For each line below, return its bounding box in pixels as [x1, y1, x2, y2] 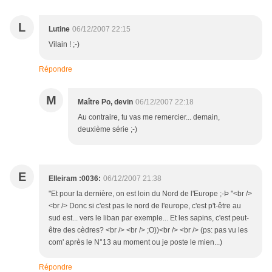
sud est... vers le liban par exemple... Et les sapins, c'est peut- [49, 214, 249, 223]
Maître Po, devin [78, 98, 133, 107]
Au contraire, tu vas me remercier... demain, [78, 113, 220, 122]
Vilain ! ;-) [49, 40, 80, 49]
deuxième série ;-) [78, 125, 137, 134]
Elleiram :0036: [49, 174, 101, 183]
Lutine [49, 25, 70, 34]
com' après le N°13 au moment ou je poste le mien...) [49, 238, 222, 247]
